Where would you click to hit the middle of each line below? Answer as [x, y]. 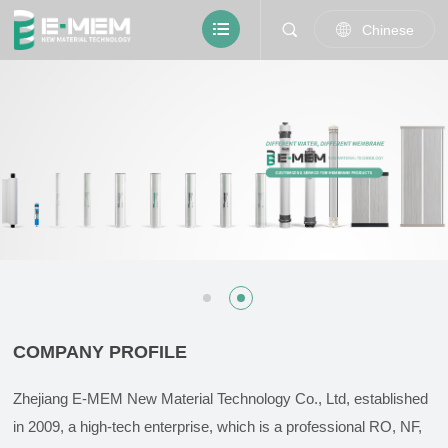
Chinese [387, 30]
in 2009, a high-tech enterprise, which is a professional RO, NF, [218, 426]
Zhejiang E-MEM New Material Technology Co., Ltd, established [221, 398]
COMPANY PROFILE [100, 352]
